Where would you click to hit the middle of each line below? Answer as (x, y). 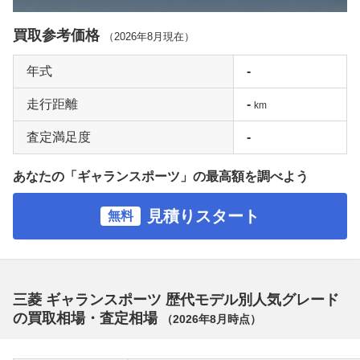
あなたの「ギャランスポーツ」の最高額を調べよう (161, 176)
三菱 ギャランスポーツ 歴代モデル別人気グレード (176, 299)
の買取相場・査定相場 (87, 318)
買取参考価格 (58, 35)
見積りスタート (203, 216)
